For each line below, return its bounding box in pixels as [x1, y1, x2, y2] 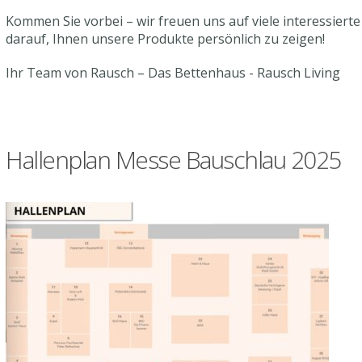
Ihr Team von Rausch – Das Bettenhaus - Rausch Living [6, 63, 340, 82]
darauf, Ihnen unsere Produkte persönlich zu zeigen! [6, 29, 325, 48]
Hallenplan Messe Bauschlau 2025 [6, 142, 341, 176]
